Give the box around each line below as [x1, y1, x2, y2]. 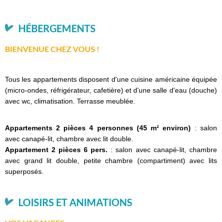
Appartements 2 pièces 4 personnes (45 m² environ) [5, 123, 191, 132]
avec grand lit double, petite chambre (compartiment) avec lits [5, 156, 217, 165]
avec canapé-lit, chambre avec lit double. [5, 134, 133, 143]
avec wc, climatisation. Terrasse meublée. [5, 97, 135, 105]
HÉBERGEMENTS [18, 22, 96, 34]
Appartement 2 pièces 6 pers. [5, 145, 108, 154]
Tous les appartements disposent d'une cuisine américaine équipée [5, 75, 217, 83]
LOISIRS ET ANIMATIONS [18, 196, 132, 208]
